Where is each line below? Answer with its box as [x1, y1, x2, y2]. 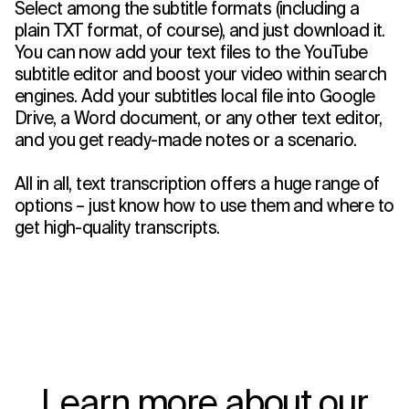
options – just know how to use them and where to [15, 195, 394, 216]
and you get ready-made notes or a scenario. [15, 130, 357, 151]
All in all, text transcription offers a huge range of [15, 173, 380, 194]
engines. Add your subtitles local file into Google [15, 86, 375, 107]
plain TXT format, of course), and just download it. [15, 20, 385, 41]
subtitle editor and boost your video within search [15, 64, 387, 85]
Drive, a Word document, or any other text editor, [15, 108, 383, 129]
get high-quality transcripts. [15, 217, 220, 238]
